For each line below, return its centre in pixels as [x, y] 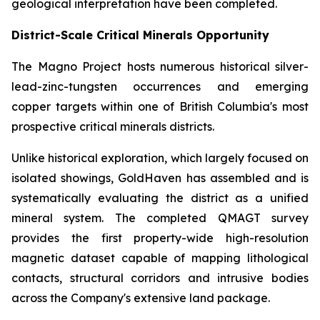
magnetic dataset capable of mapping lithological [160, 258]
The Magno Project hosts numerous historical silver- [160, 66]
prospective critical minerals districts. [113, 126]
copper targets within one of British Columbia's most [160, 106]
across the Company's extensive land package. [141, 298]
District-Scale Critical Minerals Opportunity [140, 35]
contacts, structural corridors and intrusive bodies [160, 278]
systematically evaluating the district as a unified [160, 198]
